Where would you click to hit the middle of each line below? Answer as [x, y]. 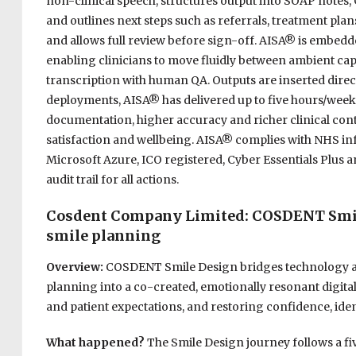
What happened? [96, 343]
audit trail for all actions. [112, 180]
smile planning [103, 236]
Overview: [75, 267]
